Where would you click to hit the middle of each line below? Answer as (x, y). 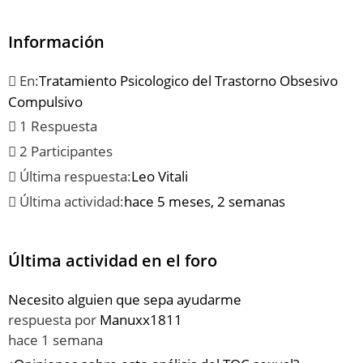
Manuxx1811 (141, 320)
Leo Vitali (160, 177)
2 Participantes (64, 152)
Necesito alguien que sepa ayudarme (125, 300)
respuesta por (52, 320)
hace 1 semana (56, 340)
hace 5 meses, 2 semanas (205, 202)
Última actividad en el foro (113, 261)
